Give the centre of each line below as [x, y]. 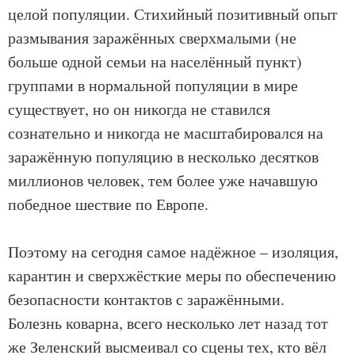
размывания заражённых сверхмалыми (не [152, 38]
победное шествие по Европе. [108, 204]
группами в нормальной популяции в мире [153, 86]
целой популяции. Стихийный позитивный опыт [173, 14]
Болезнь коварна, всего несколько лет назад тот [168, 323]
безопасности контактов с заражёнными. [146, 300]
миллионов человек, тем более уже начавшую [163, 181]
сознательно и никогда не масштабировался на [166, 133]
